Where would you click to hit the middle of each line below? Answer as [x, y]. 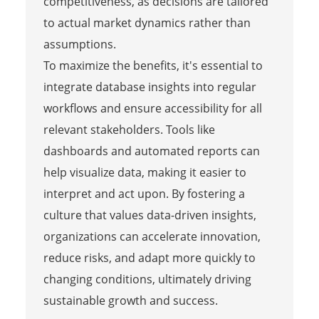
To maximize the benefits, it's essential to [153, 65]
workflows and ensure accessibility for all [152, 108]
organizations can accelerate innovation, [152, 236]
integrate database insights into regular [150, 87]
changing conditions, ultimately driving [147, 279]
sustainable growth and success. [130, 300]
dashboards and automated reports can [151, 151]
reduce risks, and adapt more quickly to [149, 257]
